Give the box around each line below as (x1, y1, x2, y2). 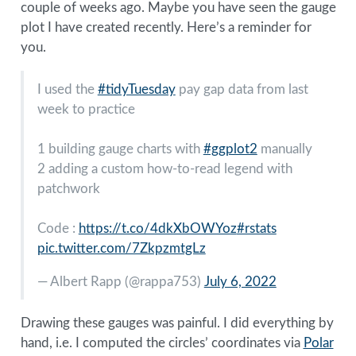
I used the (37, 82, 98, 96)
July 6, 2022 (203, 274, 277, 288)
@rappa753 (128, 274, 197, 288)
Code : (37, 221, 79, 235)
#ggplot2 (203, 141, 257, 156)
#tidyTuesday (97, 82, 176, 96)
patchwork (37, 181, 100, 195)
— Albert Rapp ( (37, 274, 129, 288)
